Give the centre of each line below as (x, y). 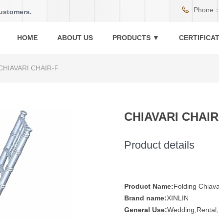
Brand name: (145, 198)
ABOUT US (75, 38)
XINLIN (178, 198)
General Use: (146, 210)
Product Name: (149, 186)
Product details (159, 145)
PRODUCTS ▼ (136, 38)
